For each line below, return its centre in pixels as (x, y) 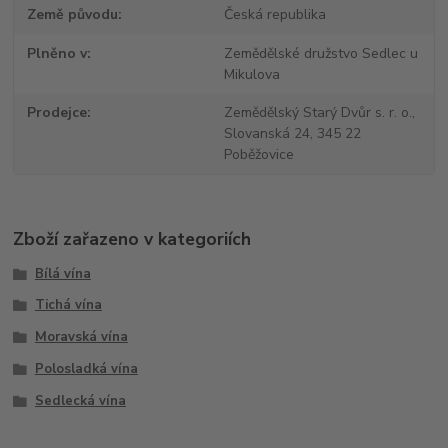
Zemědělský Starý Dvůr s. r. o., (319, 113)
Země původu (73, 15)
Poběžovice (258, 155)
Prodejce (57, 113)
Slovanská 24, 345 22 (292, 134)
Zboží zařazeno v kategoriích (132, 238)
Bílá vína (62, 273)
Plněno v (57, 53)
